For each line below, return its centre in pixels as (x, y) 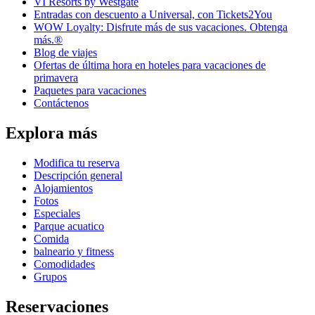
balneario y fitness (74, 252)
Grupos (50, 277)
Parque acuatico (69, 226)
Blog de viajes (65, 53)
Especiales (57, 214)
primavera (56, 78)
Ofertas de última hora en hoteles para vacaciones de (150, 65)
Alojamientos (63, 188)
